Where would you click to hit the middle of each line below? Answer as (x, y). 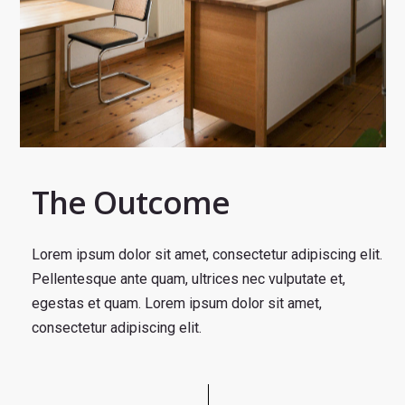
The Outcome (130, 202)
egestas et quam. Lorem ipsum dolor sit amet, (176, 304)
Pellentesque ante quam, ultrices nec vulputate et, (188, 279)
